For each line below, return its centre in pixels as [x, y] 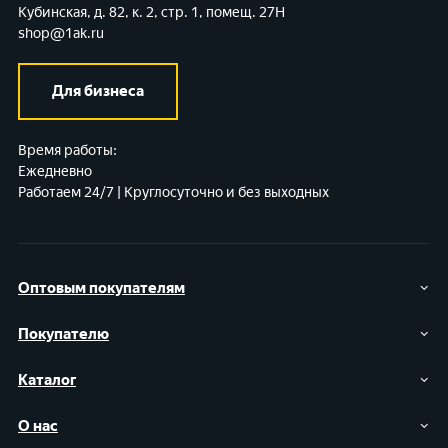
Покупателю [63, 334]
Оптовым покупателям [101, 288]
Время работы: [67, 151]
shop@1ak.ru [61, 34]
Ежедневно [55, 172]
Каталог [47, 380]
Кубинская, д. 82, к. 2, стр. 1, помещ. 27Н [151, 13]
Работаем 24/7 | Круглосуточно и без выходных [173, 193]
